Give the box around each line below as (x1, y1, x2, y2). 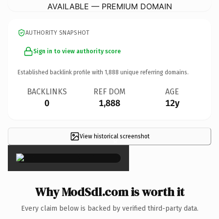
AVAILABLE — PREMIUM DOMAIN (47, 1, 172, 11)
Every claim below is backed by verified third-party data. (21, 204, 198, 213)
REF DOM (93, 87, 126, 96)
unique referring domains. (119, 68, 189, 76)
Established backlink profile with (18, 68, 105, 76)
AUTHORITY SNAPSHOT (25, 29, 90, 36)
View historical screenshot (79, 132, 150, 140)
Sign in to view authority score (33, 47, 121, 55)
